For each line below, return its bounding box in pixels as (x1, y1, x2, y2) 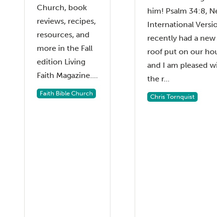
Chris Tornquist (150, 93, 195, 100)
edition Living (37, 57, 85, 66)
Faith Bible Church (40, 90, 93, 97)
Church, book (37, 3, 87, 12)
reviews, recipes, (37, 16, 96, 26)
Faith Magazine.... (37, 71, 98, 80)
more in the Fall (37, 44, 93, 53)
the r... (147, 74, 170, 83)
